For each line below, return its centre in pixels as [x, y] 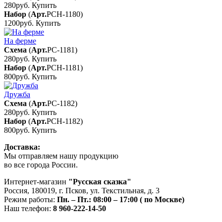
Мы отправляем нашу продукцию [61, 156]
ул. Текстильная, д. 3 [125, 190]
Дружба [17, 94]
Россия [16, 190]
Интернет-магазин [35, 181]
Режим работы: [30, 199]
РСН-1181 [63, 67]
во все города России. [41, 165]
